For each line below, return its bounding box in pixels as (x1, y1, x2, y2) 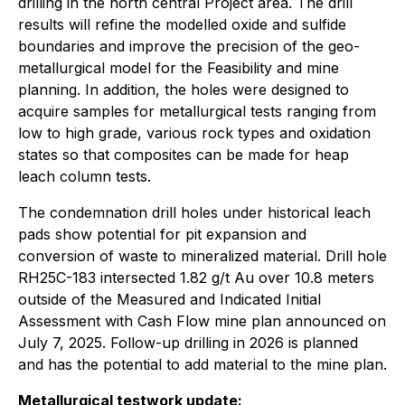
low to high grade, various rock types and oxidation (18, 124, 371, 142)
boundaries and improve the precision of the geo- (18, 37, 360, 55)
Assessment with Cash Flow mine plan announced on (18, 312, 386, 330)
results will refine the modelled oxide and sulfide (18, 15, 346, 33)
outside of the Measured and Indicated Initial (18, 290, 321, 308)
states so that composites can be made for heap (18, 146, 349, 164)
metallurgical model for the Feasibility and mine (18, 59, 339, 77)
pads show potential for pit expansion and (18, 225, 306, 243)
